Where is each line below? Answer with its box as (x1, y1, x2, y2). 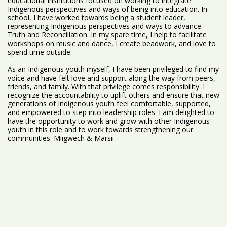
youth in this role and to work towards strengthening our (8, 125, 193, 135)
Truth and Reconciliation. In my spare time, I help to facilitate (8, 30, 207, 40)
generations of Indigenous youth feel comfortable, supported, (8, 99, 211, 109)
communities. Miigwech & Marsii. (8, 133, 116, 143)
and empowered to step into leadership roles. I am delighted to (8, 107, 214, 118)
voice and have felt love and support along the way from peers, (8, 73, 215, 83)
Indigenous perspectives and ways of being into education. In (8, 4, 207, 14)
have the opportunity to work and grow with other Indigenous (8, 116, 210, 126)
